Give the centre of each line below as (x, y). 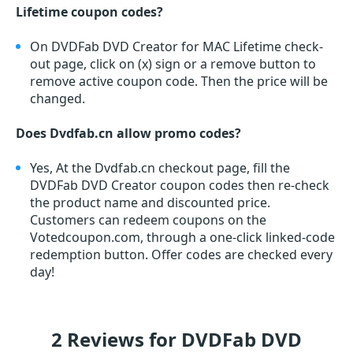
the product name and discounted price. (150, 203)
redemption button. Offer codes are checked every (181, 255)
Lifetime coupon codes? (89, 12)
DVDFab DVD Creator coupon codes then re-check (180, 186)
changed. (58, 99)
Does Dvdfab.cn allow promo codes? (128, 134)
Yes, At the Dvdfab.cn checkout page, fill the (160, 168)
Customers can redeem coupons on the (148, 220)
